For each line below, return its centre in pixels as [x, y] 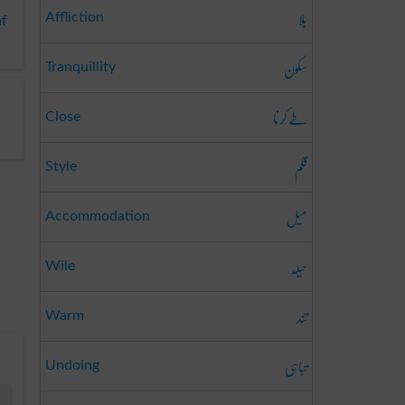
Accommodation [98, 216]
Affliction [75, 17]
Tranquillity [80, 67]
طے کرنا [290, 118]
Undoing [72, 365]
